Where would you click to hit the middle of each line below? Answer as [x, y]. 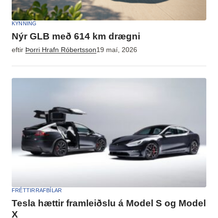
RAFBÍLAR [49, 191]
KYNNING [24, 23]
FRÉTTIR [24, 191]
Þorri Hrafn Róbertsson [61, 50]
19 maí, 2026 [117, 50]
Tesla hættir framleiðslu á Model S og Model [109, 203]
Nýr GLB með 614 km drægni [76, 36]
